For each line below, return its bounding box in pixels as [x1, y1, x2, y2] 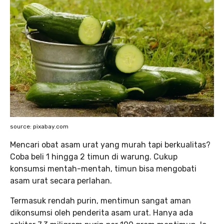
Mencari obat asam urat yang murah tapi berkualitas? [10, 139, 210, 149]
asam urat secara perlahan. [10, 175, 114, 185]
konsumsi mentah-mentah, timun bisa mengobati [10, 163, 196, 173]
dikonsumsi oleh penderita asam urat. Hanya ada [10, 207, 193, 217]
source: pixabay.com [10, 122, 68, 130]
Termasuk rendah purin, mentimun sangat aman [10, 195, 191, 205]
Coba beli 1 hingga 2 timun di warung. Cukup [10, 151, 177, 161]
